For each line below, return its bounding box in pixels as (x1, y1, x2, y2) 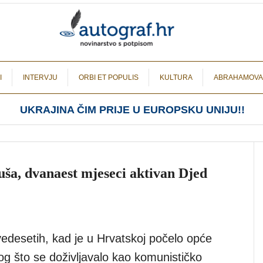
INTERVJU (23, 73, 58, 82)
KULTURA (160, 73, 193, 82)
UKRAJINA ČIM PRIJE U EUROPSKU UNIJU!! (19, 104, 245, 116)
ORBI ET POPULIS (79, 73, 139, 82)
